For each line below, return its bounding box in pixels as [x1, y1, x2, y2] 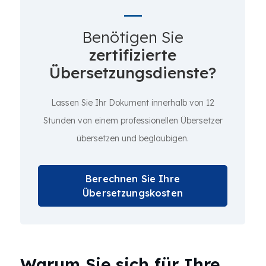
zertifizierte [89, 45, 176, 65]
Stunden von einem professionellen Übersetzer [43, 115, 223, 126]
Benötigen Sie [82, 27, 183, 47]
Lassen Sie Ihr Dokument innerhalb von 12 [51, 97, 214, 108]
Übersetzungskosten [83, 187, 183, 199]
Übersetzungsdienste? [49, 63, 216, 83]
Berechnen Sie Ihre [85, 173, 180, 185]
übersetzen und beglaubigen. [77, 133, 189, 144]
